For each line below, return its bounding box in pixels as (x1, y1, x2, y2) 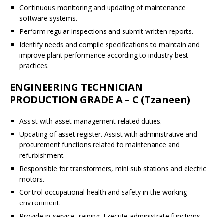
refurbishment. (19, 151, 65, 160)
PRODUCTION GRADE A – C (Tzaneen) (10, 93, 190, 106)
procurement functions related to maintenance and (19, 140, 180, 149)
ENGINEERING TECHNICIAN (10, 80, 143, 93)
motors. (19, 174, 44, 184)
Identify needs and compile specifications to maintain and (19, 40, 200, 49)
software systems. (19, 14, 77, 23)
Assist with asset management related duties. (19, 116, 162, 125)
